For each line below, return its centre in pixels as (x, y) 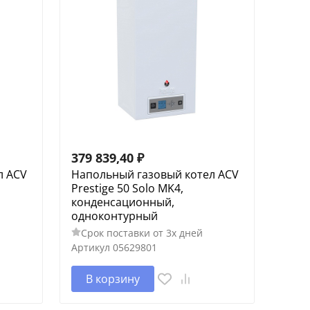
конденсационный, (122, 202)
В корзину (112, 279)
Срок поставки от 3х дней (142, 232)
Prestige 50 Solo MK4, (127, 188)
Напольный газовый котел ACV (155, 174)
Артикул (90, 247)
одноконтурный (114, 216)
